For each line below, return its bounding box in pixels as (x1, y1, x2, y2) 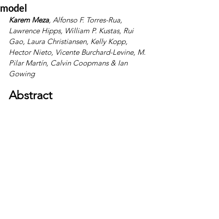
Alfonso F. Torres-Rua (53, 15, 120, 24)
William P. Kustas (65, 26, 119, 35)
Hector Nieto (9, 47, 51, 57)
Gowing (9, 69, 35, 78)
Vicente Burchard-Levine (55, 47, 133, 57)
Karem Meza (9, 15, 49, 24)
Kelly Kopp (90, 37, 126, 46)
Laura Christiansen (27, 37, 87, 46)
